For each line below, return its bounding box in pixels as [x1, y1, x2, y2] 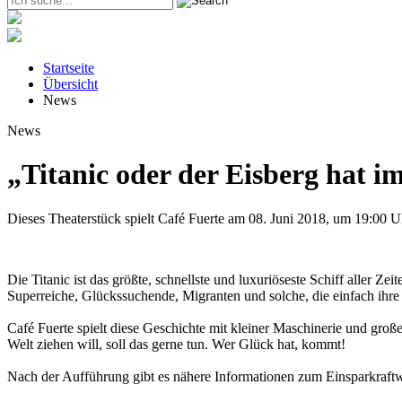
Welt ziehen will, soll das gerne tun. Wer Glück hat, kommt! [7, 336, 345, 352]
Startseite [43, 60, 94, 75]
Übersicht [43, 76, 98, 92]
